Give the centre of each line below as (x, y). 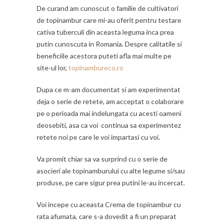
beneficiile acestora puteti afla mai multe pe (104, 55)
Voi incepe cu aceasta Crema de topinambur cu (109, 204)
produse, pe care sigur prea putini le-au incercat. (111, 182)
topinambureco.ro (96, 67)
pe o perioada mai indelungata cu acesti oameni (109, 113)
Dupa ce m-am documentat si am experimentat (109, 89)
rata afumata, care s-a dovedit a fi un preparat (107, 216)
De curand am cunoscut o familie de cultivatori (108, 8)
